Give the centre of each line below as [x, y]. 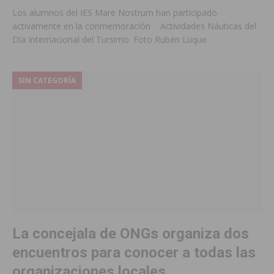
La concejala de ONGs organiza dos [131, 233]
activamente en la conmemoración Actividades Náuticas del [134, 26]
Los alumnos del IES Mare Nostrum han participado [115, 13]
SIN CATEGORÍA [47, 81]
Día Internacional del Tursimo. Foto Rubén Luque [112, 40]
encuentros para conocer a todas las [134, 252]
